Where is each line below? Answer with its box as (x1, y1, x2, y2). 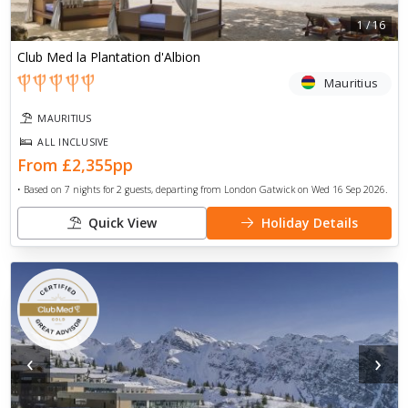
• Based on (16, 183, 65, 197)
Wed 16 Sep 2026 (311, 183, 385, 197)
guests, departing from (121, 183, 224, 197)
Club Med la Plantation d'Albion (16, 48, 200, 66)
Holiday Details (260, 213, 358, 231)
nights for (69, 183, 114, 197)
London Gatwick (223, 183, 295, 197)
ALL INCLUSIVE (37, 136, 109, 149)
